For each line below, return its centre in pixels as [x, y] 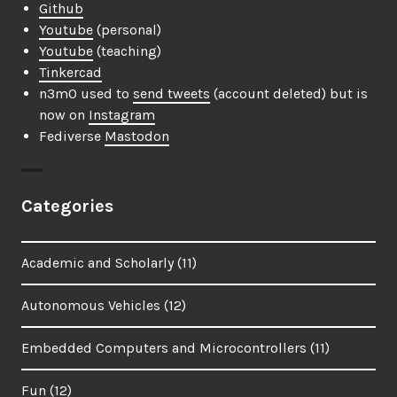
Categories [67, 206]
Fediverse [72, 136]
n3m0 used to [86, 94]
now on [64, 115]
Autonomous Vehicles [91, 306]
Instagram [122, 115]
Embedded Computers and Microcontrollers [164, 348]
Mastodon [137, 136]
